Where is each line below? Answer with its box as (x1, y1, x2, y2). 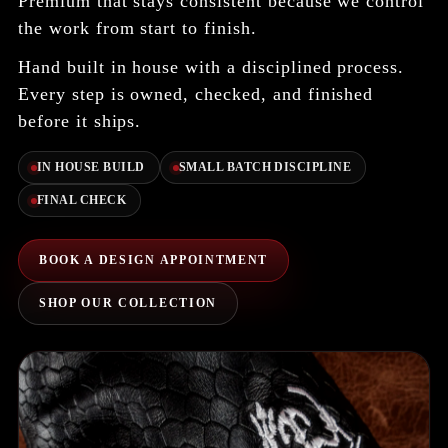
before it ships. (18, 111, 142, 132)
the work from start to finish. (18, 18, 257, 39)
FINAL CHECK (37, 193, 127, 208)
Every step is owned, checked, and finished (18, 84, 374, 105)
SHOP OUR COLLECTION (39, 296, 217, 311)
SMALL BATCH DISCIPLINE (178, 160, 352, 175)
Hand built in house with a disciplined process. (18, 57, 405, 78)
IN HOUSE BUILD (37, 160, 145, 175)
